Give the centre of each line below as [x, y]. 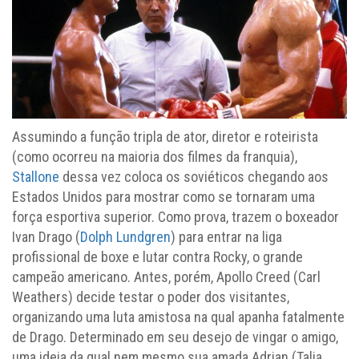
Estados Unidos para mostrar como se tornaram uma [163, 196]
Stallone [36, 176]
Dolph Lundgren [125, 236]
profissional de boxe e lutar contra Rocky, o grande [157, 256]
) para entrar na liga [226, 236]
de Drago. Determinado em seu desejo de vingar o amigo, [175, 337]
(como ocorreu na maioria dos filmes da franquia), [155, 156]
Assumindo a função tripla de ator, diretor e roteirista [165, 136]
